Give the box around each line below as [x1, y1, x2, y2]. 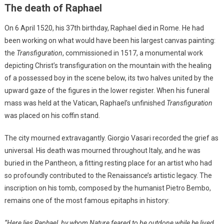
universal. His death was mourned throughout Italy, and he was [4, 146, 200, 154]
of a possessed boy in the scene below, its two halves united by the [4, 73, 213, 82]
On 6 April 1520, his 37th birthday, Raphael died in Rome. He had [4, 23, 204, 32]
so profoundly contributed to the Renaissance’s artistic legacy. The [4, 171, 212, 179]
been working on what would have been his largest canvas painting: [4, 36, 215, 44]
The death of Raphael [4, 1, 102, 14]
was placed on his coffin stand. [4, 111, 100, 119]
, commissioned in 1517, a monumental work [62, 48, 203, 57]
